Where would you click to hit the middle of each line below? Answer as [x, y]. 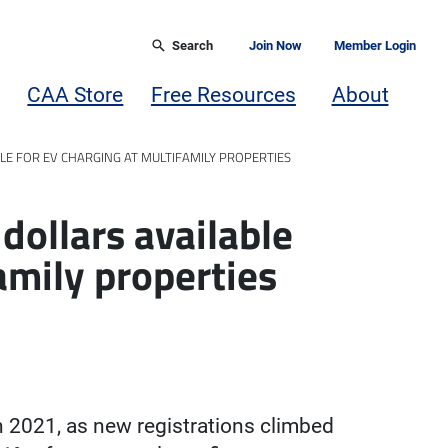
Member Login [375, 46]
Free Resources [223, 94]
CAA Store [75, 94]
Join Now [275, 46]
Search [192, 46]
